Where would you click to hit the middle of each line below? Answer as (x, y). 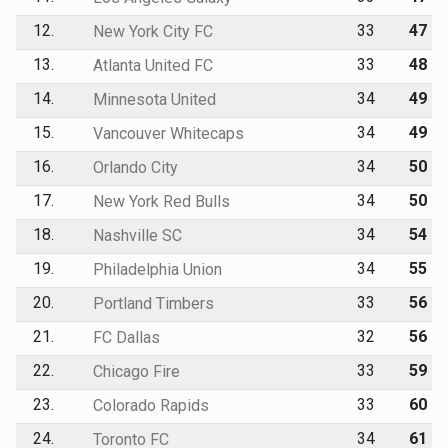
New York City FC (150, 31)
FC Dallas (124, 337)
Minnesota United (152, 99)
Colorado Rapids (148, 405)
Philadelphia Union (155, 269)
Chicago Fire (134, 371)
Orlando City (133, 167)
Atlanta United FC (150, 65)
